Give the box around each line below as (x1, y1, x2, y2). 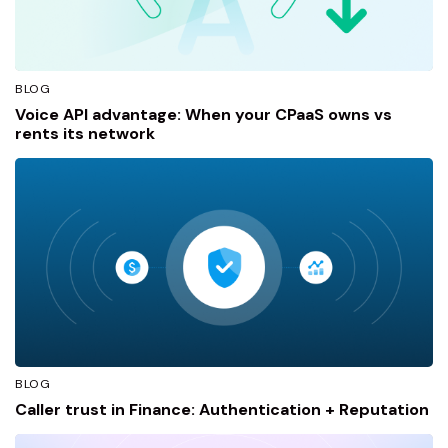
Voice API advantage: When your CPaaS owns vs (15, 103, 392, 125)
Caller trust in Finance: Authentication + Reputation (15, 399, 429, 421)
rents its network (15, 122, 155, 144)
